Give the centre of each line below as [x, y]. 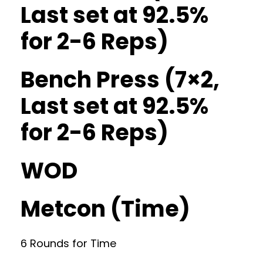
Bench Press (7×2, [120, 80]
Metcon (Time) [105, 209]
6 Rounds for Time [68, 243]
